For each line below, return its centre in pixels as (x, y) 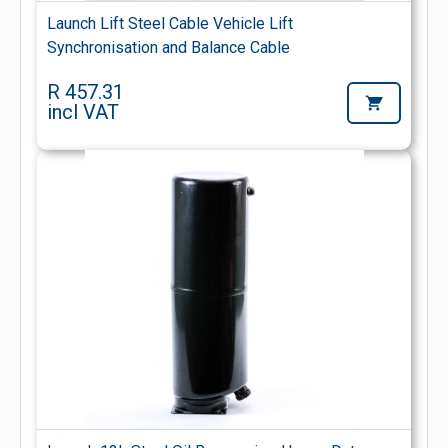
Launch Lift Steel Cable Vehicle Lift (170, 23)
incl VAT (83, 112)
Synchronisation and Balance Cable (168, 47)
